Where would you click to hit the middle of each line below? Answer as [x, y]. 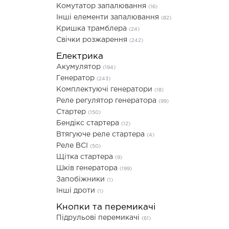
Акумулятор [79, 67]
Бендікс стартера [89, 123]
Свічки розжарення [93, 40]
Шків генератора [88, 168]
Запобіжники [82, 179]
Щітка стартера [86, 157]
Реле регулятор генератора [107, 101]
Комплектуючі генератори [105, 89]
